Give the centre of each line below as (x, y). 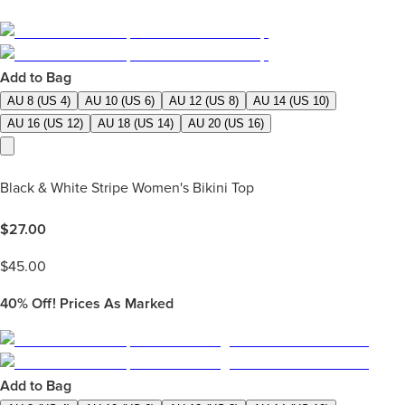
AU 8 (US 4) (39, 101)
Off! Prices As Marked (101, 303)
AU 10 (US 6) (120, 101)
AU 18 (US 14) (136, 124)
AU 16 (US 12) (45, 124)
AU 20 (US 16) (226, 124)
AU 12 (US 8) (204, 101)
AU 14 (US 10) (291, 101)
